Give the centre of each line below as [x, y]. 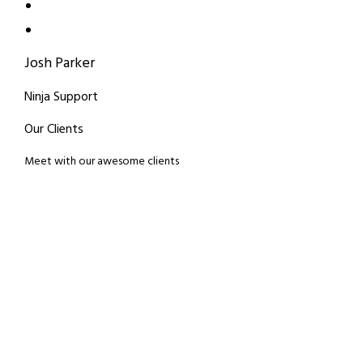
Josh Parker [60, 64]
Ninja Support [61, 97]
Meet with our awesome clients [102, 162]
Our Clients [54, 130]
